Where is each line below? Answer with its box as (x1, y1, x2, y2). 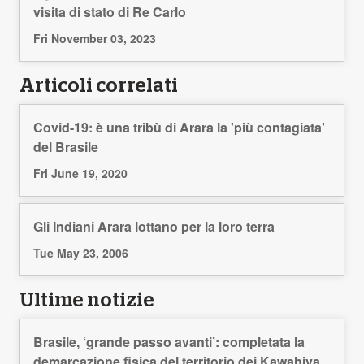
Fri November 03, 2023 (33, 29, 156, 46)
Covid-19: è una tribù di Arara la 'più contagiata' (33, 117, 325, 136)
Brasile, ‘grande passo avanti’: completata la (33, 331, 305, 351)
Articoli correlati (19, 76, 178, 96)
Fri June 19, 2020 (33, 164, 128, 181)
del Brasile (33, 136, 98, 156)
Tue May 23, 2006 (33, 244, 128, 261)
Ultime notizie (19, 290, 154, 310)
